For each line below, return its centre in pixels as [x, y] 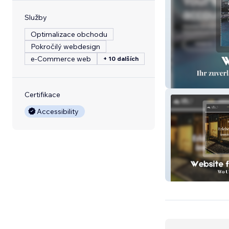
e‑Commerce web [61, 59]
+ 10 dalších [121, 59]
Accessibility [58, 111]
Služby [36, 17]
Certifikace [42, 95]
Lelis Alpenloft [197, 174]
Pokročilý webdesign [65, 47]
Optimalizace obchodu [69, 34]
